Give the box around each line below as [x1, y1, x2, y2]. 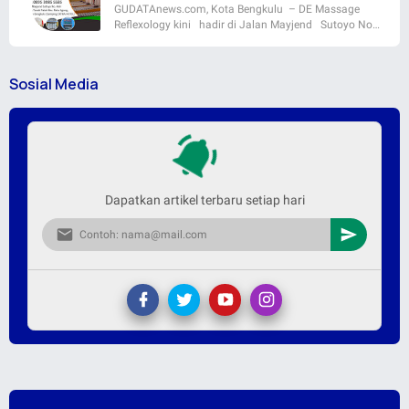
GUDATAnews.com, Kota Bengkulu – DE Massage [114, 2, 360, 16]
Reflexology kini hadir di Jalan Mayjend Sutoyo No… [114, 17, 380, 31]
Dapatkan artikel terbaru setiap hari [104, 192, 305, 207]
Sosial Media [9, 73, 99, 94]
